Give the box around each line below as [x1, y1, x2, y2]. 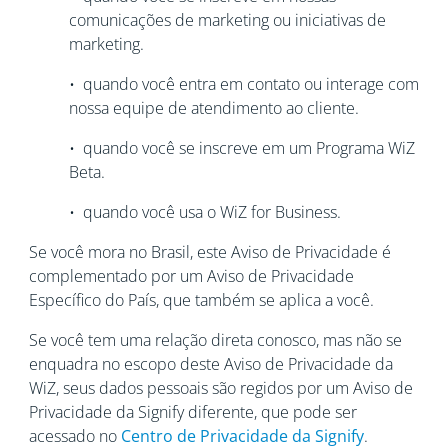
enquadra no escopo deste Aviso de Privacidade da [28, 353, 393, 375]
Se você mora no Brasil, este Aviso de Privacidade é [28, 241, 391, 263]
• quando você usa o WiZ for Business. [68, 201, 341, 223]
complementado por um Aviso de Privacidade [28, 265, 354, 287]
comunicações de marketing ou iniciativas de [68, 9, 386, 31]
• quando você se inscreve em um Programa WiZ [68, 137, 415, 159]
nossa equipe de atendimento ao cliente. [68, 97, 359, 119]
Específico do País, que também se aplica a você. [28, 289, 374, 311]
